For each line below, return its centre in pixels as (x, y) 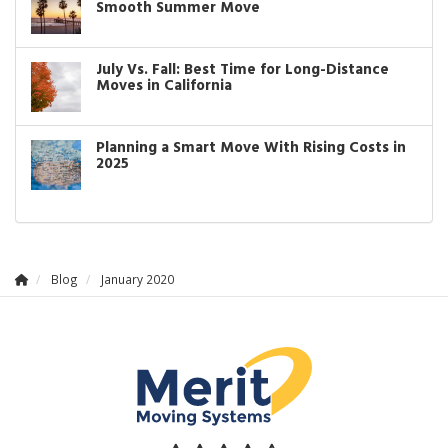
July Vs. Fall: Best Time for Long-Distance (242, 70)
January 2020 (137, 279)
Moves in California (164, 86)
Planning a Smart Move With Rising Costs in (251, 148)
